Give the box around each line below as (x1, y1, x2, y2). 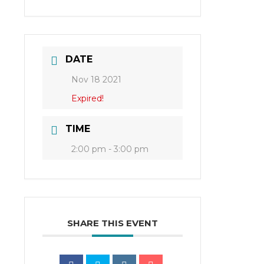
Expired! (71, 93, 104, 104)
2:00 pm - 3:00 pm (71, 144, 148, 155)
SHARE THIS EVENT (67, 217, 158, 229)
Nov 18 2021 (71, 74, 121, 85)
